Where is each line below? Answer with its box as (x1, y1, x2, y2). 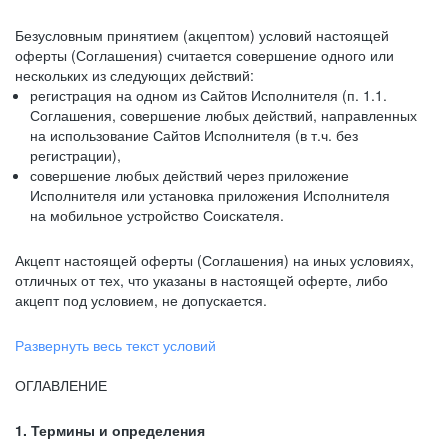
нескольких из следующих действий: (15, 65, 254, 85)
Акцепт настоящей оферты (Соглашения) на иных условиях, (15, 250, 414, 270)
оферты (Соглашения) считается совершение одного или (15, 45, 394, 65)
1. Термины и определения (15, 420, 205, 440)
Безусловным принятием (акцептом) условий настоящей (15, 25, 389, 45)
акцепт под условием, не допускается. (15, 290, 267, 310)
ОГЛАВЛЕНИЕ (15, 375, 107, 395)
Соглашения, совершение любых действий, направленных (30, 105, 417, 125)
